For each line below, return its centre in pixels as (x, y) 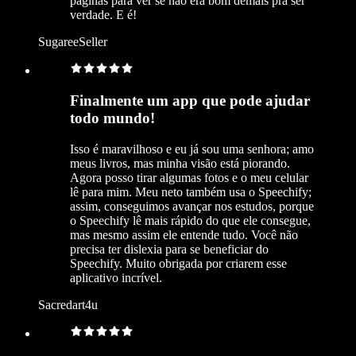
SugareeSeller (73, 41)
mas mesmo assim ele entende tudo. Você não (184, 235)
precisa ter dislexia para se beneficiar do (169, 250)
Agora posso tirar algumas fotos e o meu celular (189, 178)
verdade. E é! (103, 14)
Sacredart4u (68, 305)
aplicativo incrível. (116, 278)
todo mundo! (112, 118)
